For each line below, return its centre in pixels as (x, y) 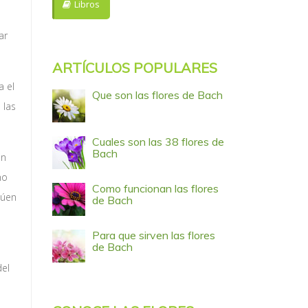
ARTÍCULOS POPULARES (135, 68)
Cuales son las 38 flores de (158, 142)
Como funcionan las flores (155, 188)
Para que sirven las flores (154, 235)
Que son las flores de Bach (157, 95)
